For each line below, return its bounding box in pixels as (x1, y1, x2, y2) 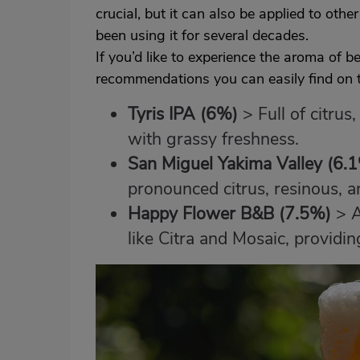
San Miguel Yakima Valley (128, 152, 322, 176)
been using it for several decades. (96, 26, 309, 45)
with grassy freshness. (128, 127, 299, 151)
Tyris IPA (128, 102, 195, 126)
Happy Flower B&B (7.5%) (128, 202, 331, 226)
